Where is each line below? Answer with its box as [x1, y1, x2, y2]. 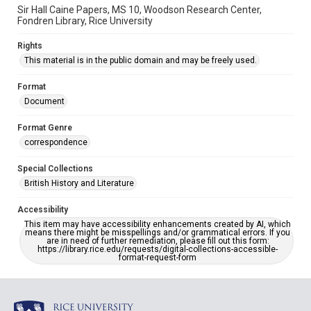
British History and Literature [24, 178, 134, 188]
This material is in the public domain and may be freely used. [24, 56, 257, 65]
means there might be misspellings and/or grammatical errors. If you [25, 228, 290, 237]
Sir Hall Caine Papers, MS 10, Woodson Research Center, [17, 4, 262, 15]
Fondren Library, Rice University [17, 15, 153, 26]
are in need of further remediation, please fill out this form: [46, 236, 269, 246]
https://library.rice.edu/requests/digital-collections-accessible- [37, 244, 278, 254]
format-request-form [119, 253, 196, 262]
